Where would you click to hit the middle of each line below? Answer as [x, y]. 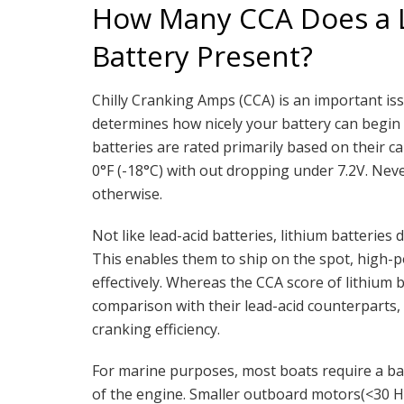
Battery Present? [202, 55]
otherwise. [127, 194]
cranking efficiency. [156, 330]
